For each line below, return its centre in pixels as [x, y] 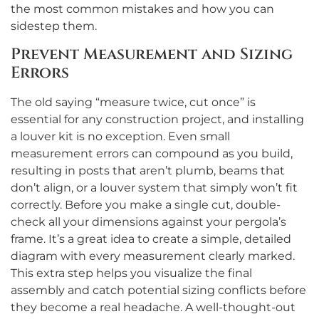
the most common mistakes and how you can [142, 9]
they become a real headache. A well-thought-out [153, 307]
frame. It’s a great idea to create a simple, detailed [151, 239]
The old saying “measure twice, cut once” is [133, 102]
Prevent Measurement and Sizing [152, 54]
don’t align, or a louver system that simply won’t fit [154, 187]
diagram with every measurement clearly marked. [153, 256]
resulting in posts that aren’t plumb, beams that [148, 170]
